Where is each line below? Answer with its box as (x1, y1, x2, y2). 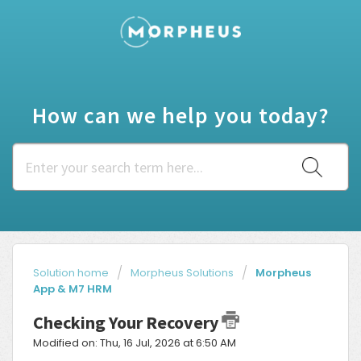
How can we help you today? (31, 101, 330, 131)
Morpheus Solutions (131, 265, 234, 281)
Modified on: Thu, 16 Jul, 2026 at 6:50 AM (33, 335, 236, 351)
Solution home (33, 265, 111, 281)
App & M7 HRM (33, 281, 112, 297)
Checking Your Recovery (33, 311, 222, 334)
